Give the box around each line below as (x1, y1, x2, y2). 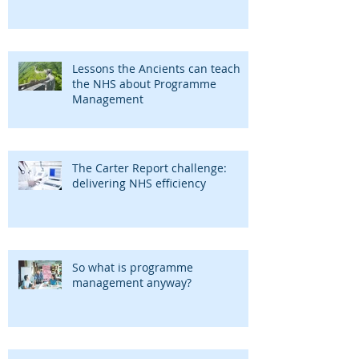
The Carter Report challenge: (72, 159, 227, 175)
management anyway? (72, 274, 192, 290)
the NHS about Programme (72, 75, 216, 91)
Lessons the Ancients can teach (72, 60, 240, 76)
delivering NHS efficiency (72, 175, 206, 191)
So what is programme (72, 259, 193, 275)
